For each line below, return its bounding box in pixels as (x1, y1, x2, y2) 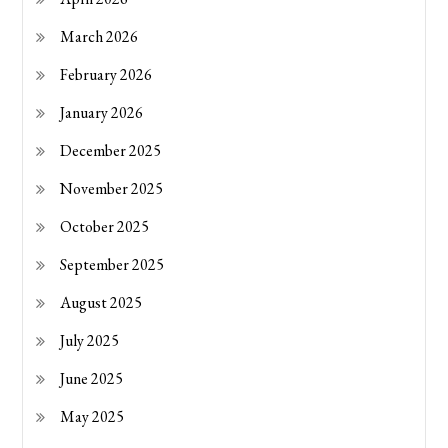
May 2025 (60, 406, 125, 428)
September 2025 (60, 254, 165, 276)
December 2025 (60, 140, 162, 162)
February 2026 (60, 64, 153, 86)
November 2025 (60, 178, 164, 200)
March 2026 (60, 26, 139, 48)
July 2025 (60, 330, 120, 352)
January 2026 (60, 102, 144, 124)
